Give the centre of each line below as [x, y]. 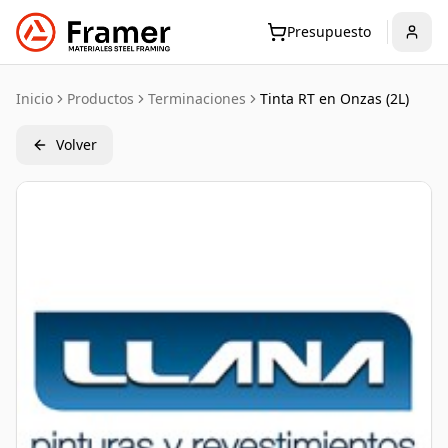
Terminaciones [197, 98]
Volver [76, 144]
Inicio [34, 98]
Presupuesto [329, 31]
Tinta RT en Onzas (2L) [334, 98]
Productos [100, 98]
